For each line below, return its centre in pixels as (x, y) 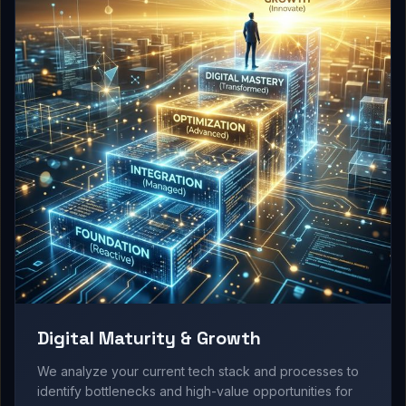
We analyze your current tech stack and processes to (198, 371)
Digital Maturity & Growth (149, 338)
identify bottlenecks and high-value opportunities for (195, 391)
